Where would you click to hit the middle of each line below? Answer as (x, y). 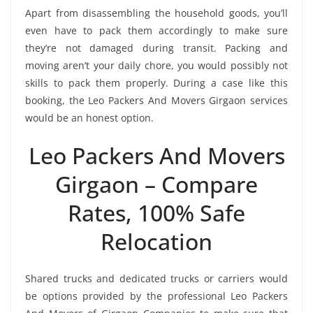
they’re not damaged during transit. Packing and (156, 48)
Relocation (156, 242)
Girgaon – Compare (156, 184)
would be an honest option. (89, 118)
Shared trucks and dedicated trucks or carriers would (156, 279)
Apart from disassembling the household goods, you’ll (156, 13)
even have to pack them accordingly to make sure (156, 31)
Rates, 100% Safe (156, 213)
